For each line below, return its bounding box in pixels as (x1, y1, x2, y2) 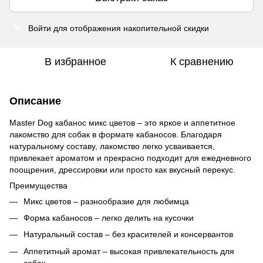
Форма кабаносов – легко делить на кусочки (23, 213, 194, 222)
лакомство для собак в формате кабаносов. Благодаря (9, 129, 222, 139)
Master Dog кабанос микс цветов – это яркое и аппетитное (9, 117, 235, 127)
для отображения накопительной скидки (51, 23, 209, 33)
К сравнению (170, 55, 234, 68)
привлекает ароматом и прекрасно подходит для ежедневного (9, 153, 251, 163)
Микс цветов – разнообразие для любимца (23, 196, 189, 206)
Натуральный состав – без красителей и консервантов (23, 230, 233, 240)
